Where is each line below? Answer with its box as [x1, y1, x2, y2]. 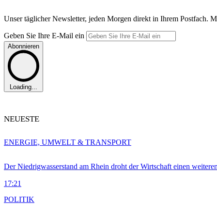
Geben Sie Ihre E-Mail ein [4, 31, 86, 40]
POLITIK [4, 195, 34, 204]
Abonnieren [8, 43, 39, 50]
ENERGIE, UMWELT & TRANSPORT [4, 138, 131, 147]
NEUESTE [4, 114, 39, 124]
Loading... [10, 83, 37, 91]
